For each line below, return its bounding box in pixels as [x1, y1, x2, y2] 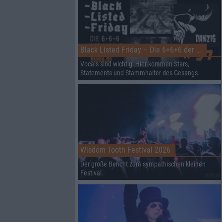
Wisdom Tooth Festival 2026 [80, 145, 170, 155]
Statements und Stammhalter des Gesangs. [80, 68, 200, 77]
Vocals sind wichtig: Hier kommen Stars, [80, 59, 189, 68]
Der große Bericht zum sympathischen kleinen [80, 160, 206, 168]
